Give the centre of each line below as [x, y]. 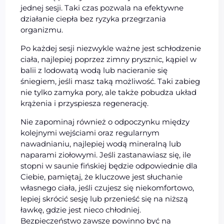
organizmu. [42, 29]
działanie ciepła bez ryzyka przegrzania [93, 18]
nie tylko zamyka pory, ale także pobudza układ [109, 92]
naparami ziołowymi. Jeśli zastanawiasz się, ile [106, 154]
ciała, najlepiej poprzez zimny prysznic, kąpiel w [109, 59]
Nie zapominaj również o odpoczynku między [105, 121]
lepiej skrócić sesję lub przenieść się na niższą [104, 198]
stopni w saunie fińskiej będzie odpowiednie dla [109, 165]
